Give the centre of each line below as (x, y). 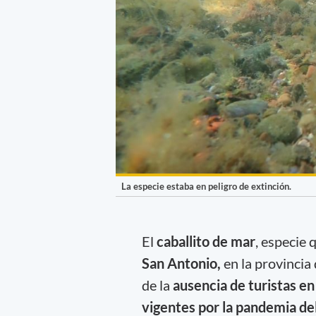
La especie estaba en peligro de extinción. (206, 187)
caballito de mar (206, 241)
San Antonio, (181, 263)
